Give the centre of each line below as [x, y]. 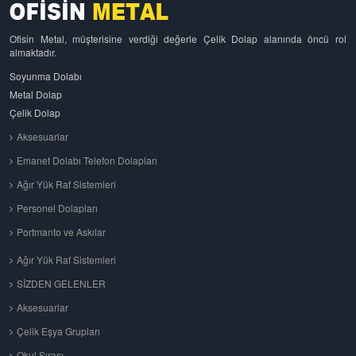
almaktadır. [33, 52]
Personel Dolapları [57, 207]
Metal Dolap [36, 94]
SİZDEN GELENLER [61, 283]
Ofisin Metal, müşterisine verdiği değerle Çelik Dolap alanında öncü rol [178, 38]
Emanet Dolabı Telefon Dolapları [87, 160]
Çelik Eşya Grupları [58, 331]
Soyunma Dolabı [46, 75]
